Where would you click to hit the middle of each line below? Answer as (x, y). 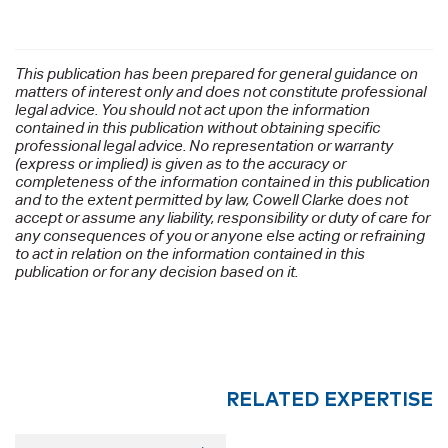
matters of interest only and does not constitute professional (221, 91)
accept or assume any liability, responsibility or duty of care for (223, 217)
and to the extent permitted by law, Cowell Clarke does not (212, 199)
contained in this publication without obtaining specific (198, 127)
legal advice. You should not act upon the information (193, 109)
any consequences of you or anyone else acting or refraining (220, 235)
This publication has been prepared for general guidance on (217, 73)
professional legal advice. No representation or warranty (204, 145)
